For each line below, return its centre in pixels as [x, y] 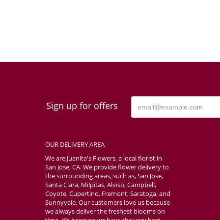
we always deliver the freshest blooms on [105, 211]
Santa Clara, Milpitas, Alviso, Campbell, [101, 185]
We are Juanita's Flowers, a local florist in [104, 158]
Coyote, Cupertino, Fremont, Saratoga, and [108, 194]
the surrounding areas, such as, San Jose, [104, 176]
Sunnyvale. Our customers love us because [108, 203]
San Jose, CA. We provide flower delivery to [107, 167]
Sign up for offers [82, 106]
